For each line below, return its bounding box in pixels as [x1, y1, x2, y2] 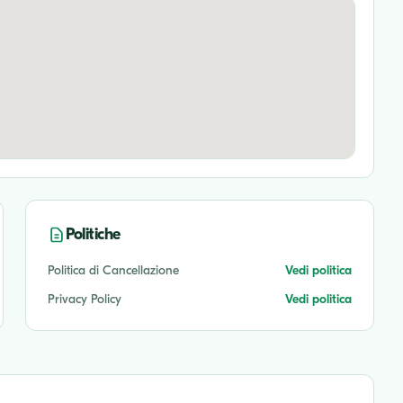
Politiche [66, 224, 121, 244]
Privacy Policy [48, 291, 121, 307]
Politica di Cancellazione [48, 262, 179, 278]
